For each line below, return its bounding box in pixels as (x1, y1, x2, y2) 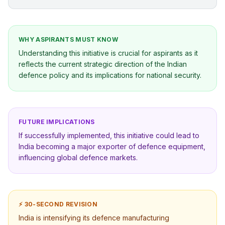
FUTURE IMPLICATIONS (19, 118, 95, 126)
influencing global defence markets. (19, 153, 138, 162)
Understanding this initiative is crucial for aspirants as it (19, 49, 198, 57)
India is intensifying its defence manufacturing (19, 213, 169, 222)
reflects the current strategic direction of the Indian (19, 60, 187, 68)
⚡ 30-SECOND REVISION (19, 200, 97, 208)
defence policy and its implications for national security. (19, 71, 201, 79)
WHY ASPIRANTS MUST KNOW (19, 36, 118, 43)
